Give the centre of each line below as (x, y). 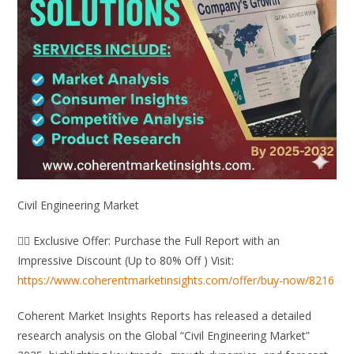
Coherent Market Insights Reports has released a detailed (165, 316)
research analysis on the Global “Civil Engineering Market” (164, 336)
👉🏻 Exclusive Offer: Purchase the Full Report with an (149, 241)
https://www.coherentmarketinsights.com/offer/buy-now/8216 (176, 281)
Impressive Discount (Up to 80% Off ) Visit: (126, 261)
